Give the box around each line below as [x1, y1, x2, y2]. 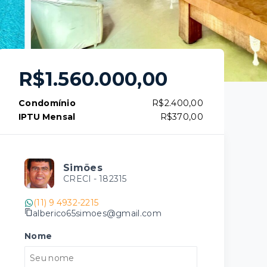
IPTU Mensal [18, 111, 76, 122]
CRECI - [63, 173, 99, 184]
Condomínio [18, 98, 76, 108]
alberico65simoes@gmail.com [33, 207, 162, 219]
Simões [63, 162, 103, 173]
